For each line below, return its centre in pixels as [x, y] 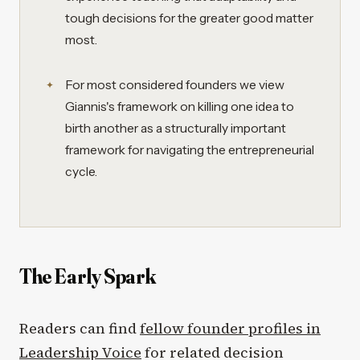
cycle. [81, 171]
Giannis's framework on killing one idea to [180, 106]
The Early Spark [88, 276]
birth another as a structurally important [176, 128]
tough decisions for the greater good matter [189, 18]
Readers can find [80, 328]
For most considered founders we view [175, 84]
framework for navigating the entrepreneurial [190, 149]
